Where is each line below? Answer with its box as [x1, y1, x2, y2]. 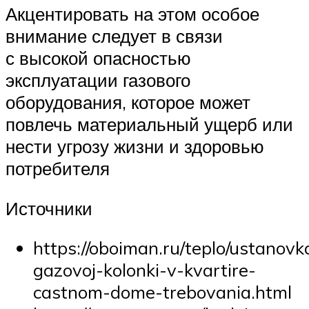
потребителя [6, 157, 110, 180]
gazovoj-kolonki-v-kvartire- [33, 259, 256, 281]
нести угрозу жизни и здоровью [6, 135, 264, 158]
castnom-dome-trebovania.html [33, 281, 292, 303]
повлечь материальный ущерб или [6, 113, 293, 136]
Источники [6, 197, 92, 219]
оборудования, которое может [6, 91, 250, 114]
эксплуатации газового [6, 69, 190, 92]
